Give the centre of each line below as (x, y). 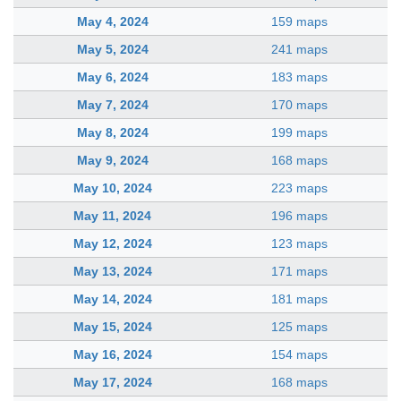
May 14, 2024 (112, 299)
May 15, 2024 (112, 326)
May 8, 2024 (112, 132)
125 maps (299, 326)
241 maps (299, 49)
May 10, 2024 (112, 188)
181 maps (299, 299)
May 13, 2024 (112, 271)
